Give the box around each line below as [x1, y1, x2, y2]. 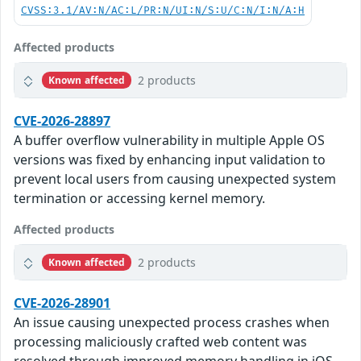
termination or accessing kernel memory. [14, 189, 265, 208]
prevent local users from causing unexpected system [14, 170, 336, 189]
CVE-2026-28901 [14, 294, 110, 313]
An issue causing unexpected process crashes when [14, 313, 330, 332]
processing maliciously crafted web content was [14, 333, 307, 351]
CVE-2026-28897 [14, 112, 110, 131]
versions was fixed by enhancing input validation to [14, 151, 326, 169]
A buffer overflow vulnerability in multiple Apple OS [14, 131, 325, 150]
